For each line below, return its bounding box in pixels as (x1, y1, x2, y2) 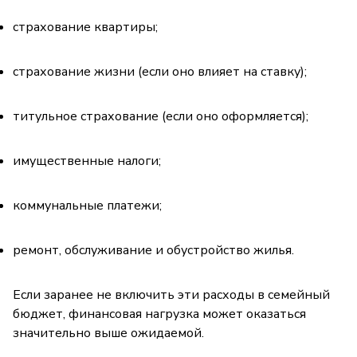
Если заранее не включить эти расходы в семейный (13, 285, 330, 304)
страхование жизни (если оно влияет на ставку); (13, 62, 307, 80)
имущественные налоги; (13, 151, 161, 170)
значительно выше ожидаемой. (13, 324, 204, 342)
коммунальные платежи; (13, 196, 162, 214)
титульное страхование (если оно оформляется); (13, 107, 308, 125)
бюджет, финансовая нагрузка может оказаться (13, 304, 306, 323)
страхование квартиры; (13, 18, 158, 36)
